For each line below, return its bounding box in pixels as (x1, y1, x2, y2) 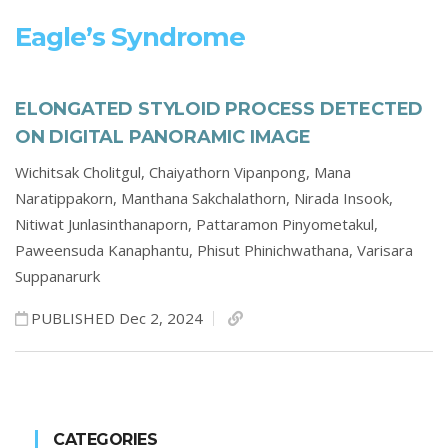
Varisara (357, 240, 413, 260)
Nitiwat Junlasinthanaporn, (15, 214, 196, 234)
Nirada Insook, (294, 188, 393, 208)
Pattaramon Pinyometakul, (196, 214, 378, 234)
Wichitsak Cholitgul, (15, 162, 149, 182)
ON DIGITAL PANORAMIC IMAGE (15, 126, 311, 148)
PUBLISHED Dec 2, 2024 (31, 308, 203, 328)
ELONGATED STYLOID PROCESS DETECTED (15, 98, 424, 120)
